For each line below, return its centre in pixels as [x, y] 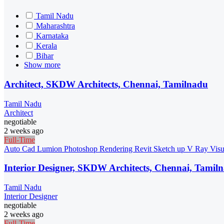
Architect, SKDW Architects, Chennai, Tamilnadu [106, 84]
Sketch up [170, 148]
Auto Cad [20, 148]
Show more [42, 65]
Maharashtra [55, 26]
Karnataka [52, 36]
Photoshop [82, 148]
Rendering [117, 148]
